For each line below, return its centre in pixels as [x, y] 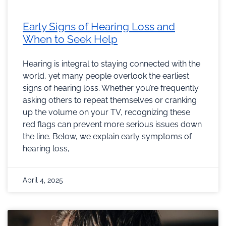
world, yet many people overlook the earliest [106, 76]
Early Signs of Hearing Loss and [99, 27]
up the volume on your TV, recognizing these [106, 112]
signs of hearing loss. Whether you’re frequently [111, 88]
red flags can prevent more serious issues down [112, 125]
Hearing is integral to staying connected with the [111, 64]
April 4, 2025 [43, 180]
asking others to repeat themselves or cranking [110, 100]
